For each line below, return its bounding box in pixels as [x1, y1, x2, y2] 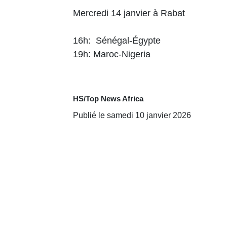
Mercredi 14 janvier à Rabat [73, 8, 185, 18]
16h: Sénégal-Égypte [73, 35, 161, 46]
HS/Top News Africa [73, 94, 143, 103]
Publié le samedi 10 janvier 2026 [73, 110, 191, 120]
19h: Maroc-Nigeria [73, 49, 150, 59]
